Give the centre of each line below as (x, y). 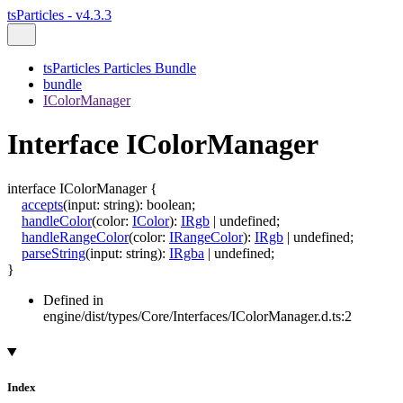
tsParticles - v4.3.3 (59, 15)
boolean (169, 204)
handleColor (57, 220)
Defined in (73, 300)
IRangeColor (206, 237)
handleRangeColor (75, 237)
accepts (42, 204)
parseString (54, 253)
